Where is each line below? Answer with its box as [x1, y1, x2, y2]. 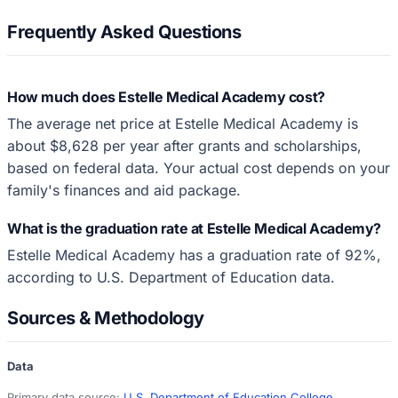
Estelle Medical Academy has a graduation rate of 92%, [7, 245, 381, 264]
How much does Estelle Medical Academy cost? [7, 87, 325, 106]
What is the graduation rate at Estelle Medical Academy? [7, 219, 381, 237]
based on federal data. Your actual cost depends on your [7, 158, 390, 177]
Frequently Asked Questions [7, 20, 241, 43]
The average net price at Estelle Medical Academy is [7, 114, 358, 132]
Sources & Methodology [7, 307, 204, 330]
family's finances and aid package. [7, 180, 241, 199]
